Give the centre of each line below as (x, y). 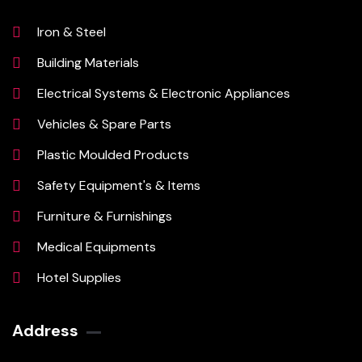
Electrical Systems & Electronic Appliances (163, 94)
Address (45, 331)
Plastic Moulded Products (113, 155)
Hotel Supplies (79, 278)
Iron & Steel (71, 32)
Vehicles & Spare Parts (104, 124)
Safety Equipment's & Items (118, 186)
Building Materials (88, 63)
